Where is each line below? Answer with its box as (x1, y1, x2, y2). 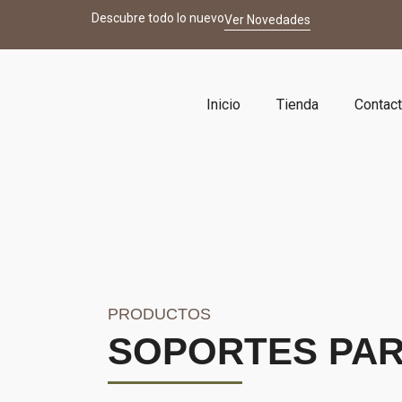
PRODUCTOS (108, 304, 211, 323)
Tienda (276, 96, 319, 114)
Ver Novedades (224, 12, 310, 27)
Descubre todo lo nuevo (92, 11, 224, 25)
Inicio (206, 96, 241, 114)
